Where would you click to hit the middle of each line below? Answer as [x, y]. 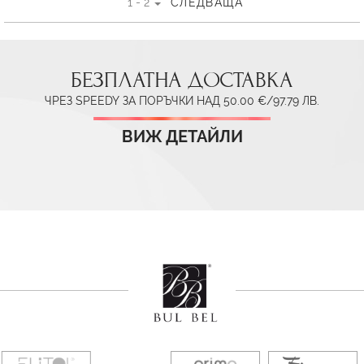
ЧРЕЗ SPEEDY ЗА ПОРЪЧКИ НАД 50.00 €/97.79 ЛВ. [182, 100]
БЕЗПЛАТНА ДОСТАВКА [182, 80]
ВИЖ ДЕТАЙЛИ [182, 136]
